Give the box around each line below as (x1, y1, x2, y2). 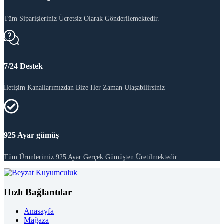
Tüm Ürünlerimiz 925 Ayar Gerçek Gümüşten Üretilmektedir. (4, 153, 179, 161)
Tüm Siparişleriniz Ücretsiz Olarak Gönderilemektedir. (4, 15, 159, 22)
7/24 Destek (4, 61, 43, 70)
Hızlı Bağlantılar (4, 186, 72, 197)
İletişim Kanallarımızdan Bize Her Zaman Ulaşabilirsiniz (4, 84, 165, 92)
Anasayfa (24, 207, 54, 216)
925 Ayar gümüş (4, 131, 59, 140)
